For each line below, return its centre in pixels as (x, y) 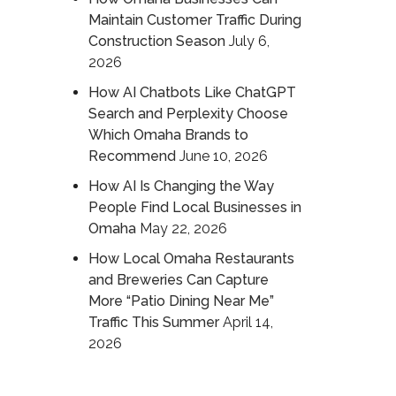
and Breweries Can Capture (178, 279)
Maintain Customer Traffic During (194, 19)
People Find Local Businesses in (194, 207)
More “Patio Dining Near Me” (181, 301)
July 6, (249, 41)
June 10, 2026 (223, 156)
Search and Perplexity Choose (188, 113)
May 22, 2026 (183, 228)
